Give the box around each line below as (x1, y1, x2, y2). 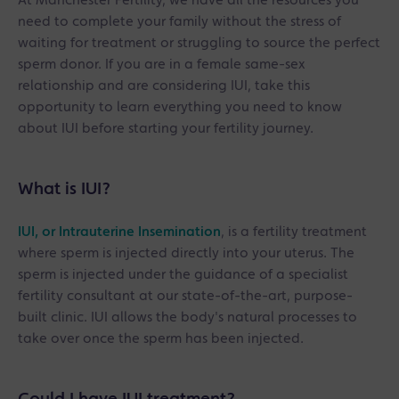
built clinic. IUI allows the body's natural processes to (18, 311, 357, 325)
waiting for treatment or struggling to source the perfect (18, 37, 380, 51)
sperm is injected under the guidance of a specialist (18, 268, 348, 282)
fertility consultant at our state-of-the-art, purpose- (18, 289, 353, 304)
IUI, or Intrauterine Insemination (18, 225, 221, 240)
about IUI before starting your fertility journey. (18, 122, 317, 136)
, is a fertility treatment (221, 225, 367, 240)
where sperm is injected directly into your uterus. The (18, 247, 354, 261)
